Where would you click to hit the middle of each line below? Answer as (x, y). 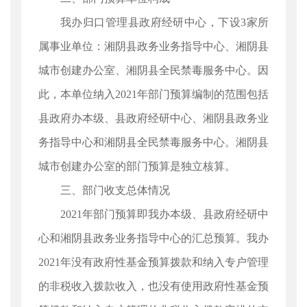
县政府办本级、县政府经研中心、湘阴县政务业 (153, 118)
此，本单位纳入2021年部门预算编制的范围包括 (153, 94)
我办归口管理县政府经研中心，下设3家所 (164, 22)
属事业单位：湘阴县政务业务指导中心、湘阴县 (153, 46)
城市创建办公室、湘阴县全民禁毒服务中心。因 (153, 70)
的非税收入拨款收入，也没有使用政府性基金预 (153, 286)
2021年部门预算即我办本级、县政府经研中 (164, 214)
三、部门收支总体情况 (115, 190)
